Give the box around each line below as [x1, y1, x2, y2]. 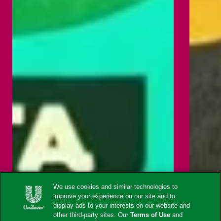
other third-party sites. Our [53, 211, 131, 219]
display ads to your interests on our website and [53, 202, 190, 209]
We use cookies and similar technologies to [53, 183, 178, 190]
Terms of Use [130, 211, 171, 219]
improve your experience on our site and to [53, 192, 176, 200]
